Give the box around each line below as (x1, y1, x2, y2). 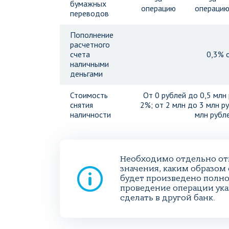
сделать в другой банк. (120, 193, 215, 202)
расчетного (70, 39, 110, 50)
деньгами (70, 68, 103, 79)
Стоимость (70, 90, 108, 100)
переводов (70, 8, 109, 18)
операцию (141, 3, 176, 13)
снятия (70, 100, 93, 110)
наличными (70, 59, 109, 69)
